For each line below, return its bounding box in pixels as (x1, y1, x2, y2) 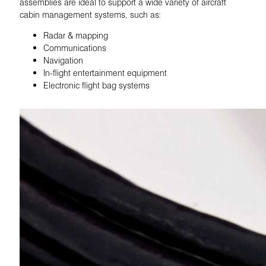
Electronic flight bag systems (43, 80, 150, 91)
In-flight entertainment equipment (43, 67, 167, 78)
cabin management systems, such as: (20, 9, 161, 20)
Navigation (43, 55, 84, 66)
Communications (43, 42, 107, 53)
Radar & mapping (43, 30, 109, 41)
